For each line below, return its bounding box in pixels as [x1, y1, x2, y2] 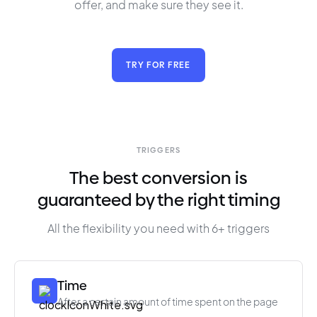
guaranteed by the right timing [37, 190, 280, 210]
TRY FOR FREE [126, 59, 191, 70]
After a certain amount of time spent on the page [57, 295, 278, 308]
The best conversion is [69, 168, 248, 188]
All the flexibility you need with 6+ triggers [47, 221, 270, 236]
